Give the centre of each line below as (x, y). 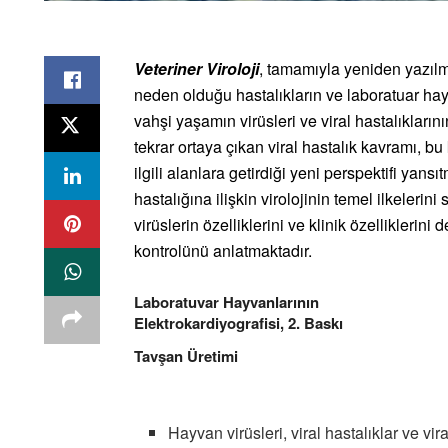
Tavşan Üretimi (186, 356)
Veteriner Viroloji (196, 69)
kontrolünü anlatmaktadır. (223, 251)
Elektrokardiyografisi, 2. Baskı (238, 323)
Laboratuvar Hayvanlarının (226, 302)
